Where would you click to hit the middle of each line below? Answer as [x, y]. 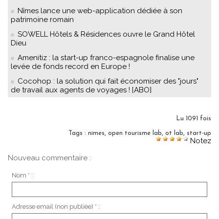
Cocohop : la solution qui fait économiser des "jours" [108, 81]
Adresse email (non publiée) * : [55, 206]
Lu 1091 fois [194, 118]
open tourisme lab [135, 133]
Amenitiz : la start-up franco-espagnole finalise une [106, 57]
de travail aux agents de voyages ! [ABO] [81, 90]
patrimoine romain [42, 19]
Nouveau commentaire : [49, 158]
